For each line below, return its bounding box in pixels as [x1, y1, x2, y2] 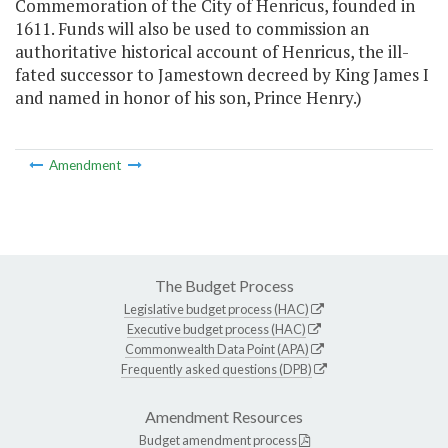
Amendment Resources [145, 406, 303, 426]
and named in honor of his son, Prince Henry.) [15, 86, 362, 110]
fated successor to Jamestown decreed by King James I [15, 63, 429, 87]
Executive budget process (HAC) [127, 320, 306, 337]
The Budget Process [154, 275, 294, 295]
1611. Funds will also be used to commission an [15, 17, 369, 41]
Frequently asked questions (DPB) [121, 360, 312, 377]
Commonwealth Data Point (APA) [124, 340, 309, 357]
